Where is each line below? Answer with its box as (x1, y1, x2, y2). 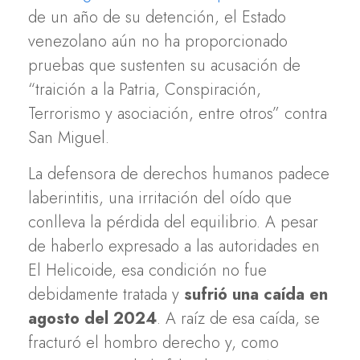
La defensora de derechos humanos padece (28, 162, 329, 186)
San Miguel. (28, 125, 109, 149)
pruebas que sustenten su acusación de (28, 53, 301, 77)
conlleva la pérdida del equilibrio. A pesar (28, 210, 318, 234)
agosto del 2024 (28, 306, 157, 330)
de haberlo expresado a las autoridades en (28, 234, 320, 258)
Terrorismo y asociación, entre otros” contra (28, 101, 327, 125)
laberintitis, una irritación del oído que (28, 186, 292, 210)
